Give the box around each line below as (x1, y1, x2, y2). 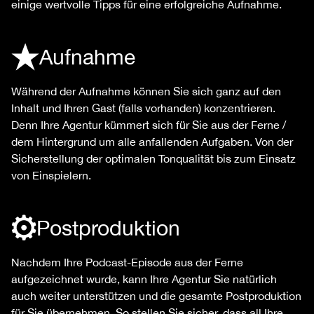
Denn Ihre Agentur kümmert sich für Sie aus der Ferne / (11, 118, 286, 132)
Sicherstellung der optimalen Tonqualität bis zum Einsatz (11, 152, 296, 165)
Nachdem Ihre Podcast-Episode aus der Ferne (11, 256, 243, 269)
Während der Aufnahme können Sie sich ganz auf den (11, 85, 281, 98)
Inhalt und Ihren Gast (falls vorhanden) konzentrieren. (11, 102, 275, 115)
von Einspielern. (11, 169, 91, 182)
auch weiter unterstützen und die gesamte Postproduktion (11, 289, 301, 303)
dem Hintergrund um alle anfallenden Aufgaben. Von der (11, 135, 293, 149)
